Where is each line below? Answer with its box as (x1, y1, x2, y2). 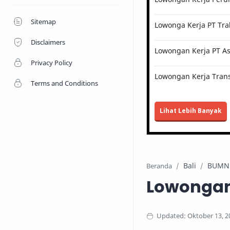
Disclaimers (31, 37, 65, 47)
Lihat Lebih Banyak (160, 106, 222, 115)
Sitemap (31, 17, 56, 26)
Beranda (146, 162, 172, 170)
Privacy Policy (31, 58, 72, 67)
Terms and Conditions (31, 79, 98, 88)
